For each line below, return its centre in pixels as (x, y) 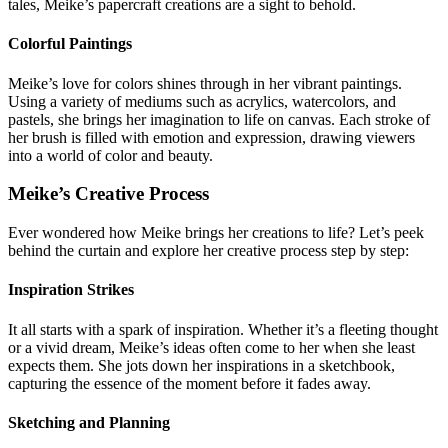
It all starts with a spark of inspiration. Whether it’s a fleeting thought (223, 329)
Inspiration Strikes (71, 290)
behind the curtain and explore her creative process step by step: (208, 250)
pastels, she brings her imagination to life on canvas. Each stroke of (219, 119)
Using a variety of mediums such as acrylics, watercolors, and (202, 101)
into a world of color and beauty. (110, 155)
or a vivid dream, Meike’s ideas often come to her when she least (211, 347)
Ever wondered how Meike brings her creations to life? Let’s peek (216, 232)
